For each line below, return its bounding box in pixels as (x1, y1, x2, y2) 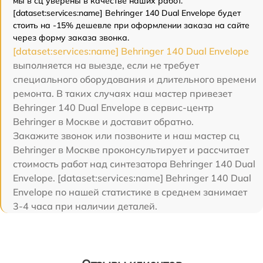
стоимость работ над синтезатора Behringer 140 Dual (13, 157, 255, 170)
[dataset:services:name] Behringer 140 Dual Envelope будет (13, 7, 241, 18)
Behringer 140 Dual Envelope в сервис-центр (13, 101, 214, 113)
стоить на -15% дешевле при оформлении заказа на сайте (13, 19, 249, 31)
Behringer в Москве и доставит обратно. (13, 115, 194, 127)
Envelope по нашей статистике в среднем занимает (13, 186, 247, 198)
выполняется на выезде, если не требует (13, 59, 199, 71)
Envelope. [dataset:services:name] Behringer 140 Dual (13, 171, 251, 184)
